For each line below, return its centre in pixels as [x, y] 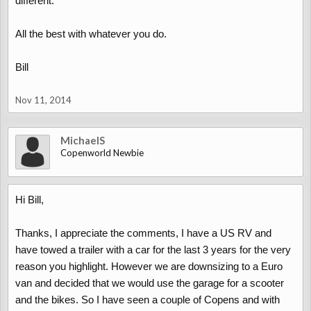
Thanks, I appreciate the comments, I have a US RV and [143, 233]
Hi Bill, [30, 200]
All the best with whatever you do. [91, 34]
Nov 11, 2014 [43, 100]
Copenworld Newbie [102, 153]
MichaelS [83, 140]
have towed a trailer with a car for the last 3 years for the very [153, 250]
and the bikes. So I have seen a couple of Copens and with [148, 300]
